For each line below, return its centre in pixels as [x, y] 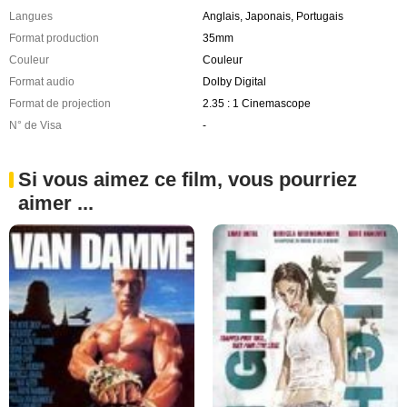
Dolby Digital [234, 81]
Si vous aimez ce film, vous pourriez [188, 179]
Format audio [42, 81]
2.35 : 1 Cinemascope [256, 103]
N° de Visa [35, 125]
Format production [54, 38]
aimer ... [56, 203]
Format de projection [60, 103]
